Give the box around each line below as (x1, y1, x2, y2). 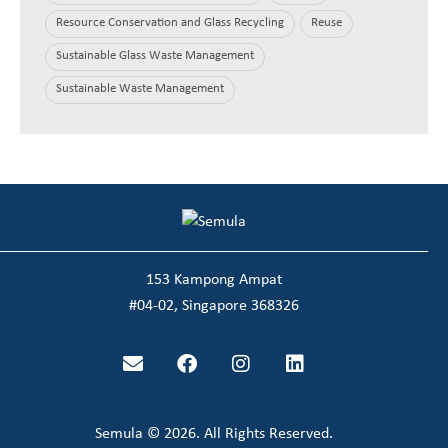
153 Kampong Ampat (146, 271, 282, 288)
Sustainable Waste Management (56, 82, 224, 96)
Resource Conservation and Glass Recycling (56, 16, 284, 30)
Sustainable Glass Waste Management (56, 49, 254, 63)
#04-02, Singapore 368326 (129, 297, 299, 314)
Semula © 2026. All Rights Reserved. (95, 426, 333, 443)
